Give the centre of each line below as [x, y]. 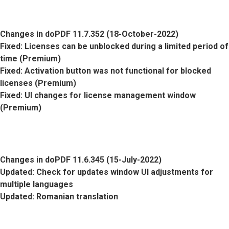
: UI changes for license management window [108, 95]
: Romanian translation [75, 197]
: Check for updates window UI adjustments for [123, 172]
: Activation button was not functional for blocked [116, 71]
